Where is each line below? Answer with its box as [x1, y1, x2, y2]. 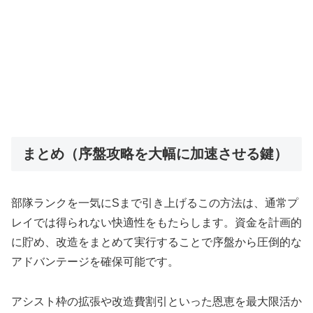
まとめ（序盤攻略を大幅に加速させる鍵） [22, 146, 288, 162]
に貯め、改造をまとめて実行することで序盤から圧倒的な [11, 236, 302, 249]
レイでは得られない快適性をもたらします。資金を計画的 [11, 217, 302, 229]
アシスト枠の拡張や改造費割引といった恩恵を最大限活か [11, 296, 302, 308]
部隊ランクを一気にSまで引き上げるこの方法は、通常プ [11, 197, 298, 210]
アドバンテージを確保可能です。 [11, 256, 179, 268]
